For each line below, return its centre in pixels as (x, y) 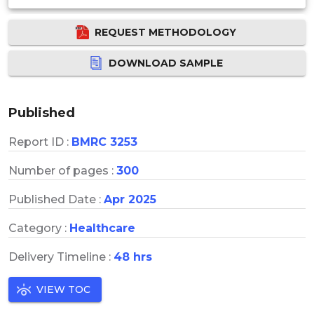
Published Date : (56, 199)
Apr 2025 (130, 199)
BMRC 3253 (104, 142)
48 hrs (133, 257)
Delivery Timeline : (61, 257)
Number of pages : (62, 170)
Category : (39, 228)
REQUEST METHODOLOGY (165, 32)
